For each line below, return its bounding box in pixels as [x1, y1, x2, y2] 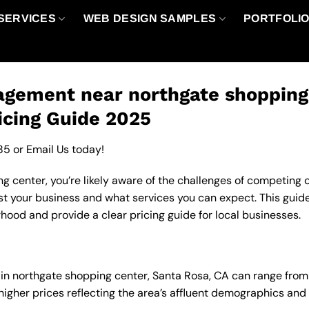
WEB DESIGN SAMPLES [83, 12, 217, 24]
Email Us [26, 141, 69, 157]
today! [69, 141, 104, 157]
